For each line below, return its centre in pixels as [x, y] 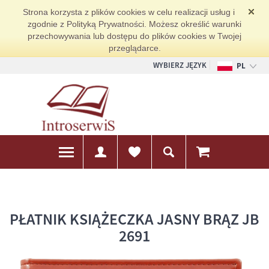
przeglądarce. [134, 48]
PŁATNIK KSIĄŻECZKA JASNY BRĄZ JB [134, 219]
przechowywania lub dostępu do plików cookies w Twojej [134, 36]
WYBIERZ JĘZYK [180, 65]
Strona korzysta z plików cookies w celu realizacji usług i [129, 12]
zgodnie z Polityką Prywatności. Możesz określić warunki [134, 24]
